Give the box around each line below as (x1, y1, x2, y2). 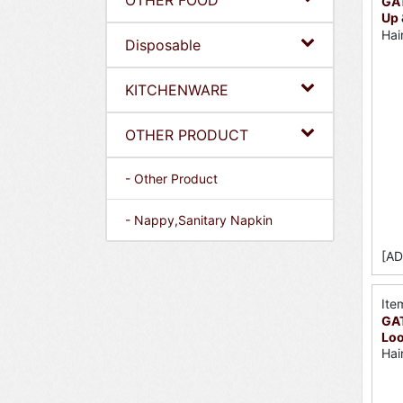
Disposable (125, 36, 201, 54)
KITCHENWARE (125, 81, 228, 99)
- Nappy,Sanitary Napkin (125, 212, 273, 228)
